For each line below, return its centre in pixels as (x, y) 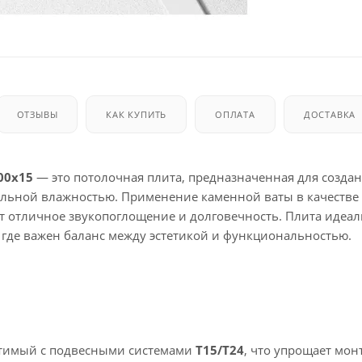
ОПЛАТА (235, 114)
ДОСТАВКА (330, 114)
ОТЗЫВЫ (37, 114)
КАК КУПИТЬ (137, 114)
